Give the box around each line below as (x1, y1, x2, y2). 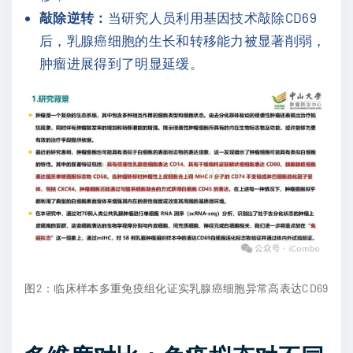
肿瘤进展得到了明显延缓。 (39, 55, 203, 72)
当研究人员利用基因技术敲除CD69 (107, 9, 318, 26)
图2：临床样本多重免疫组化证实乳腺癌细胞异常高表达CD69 (24, 281, 329, 295)
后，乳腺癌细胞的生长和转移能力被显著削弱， (39, 32, 326, 49)
